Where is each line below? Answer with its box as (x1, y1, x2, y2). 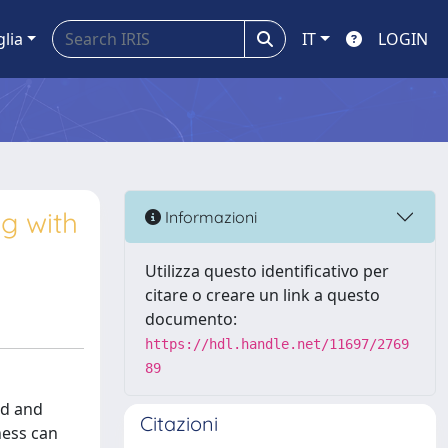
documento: (145, 308, 237, 330)
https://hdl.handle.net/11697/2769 (145, 336, 409, 352)
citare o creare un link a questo (145, 284, 380, 306)
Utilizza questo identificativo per (145, 260, 389, 282)
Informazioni (161, 206, 257, 227)
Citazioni (140, 411, 218, 436)
